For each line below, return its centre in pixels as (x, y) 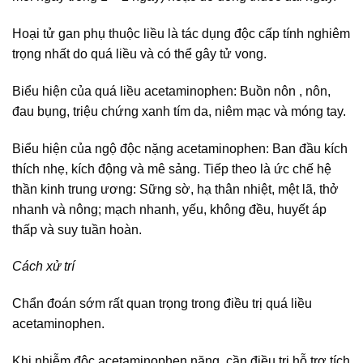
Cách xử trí (43, 267)
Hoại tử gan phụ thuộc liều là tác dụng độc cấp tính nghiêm (181, 34)
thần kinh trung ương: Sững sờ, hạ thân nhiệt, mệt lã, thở (175, 189)
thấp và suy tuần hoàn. (77, 229)
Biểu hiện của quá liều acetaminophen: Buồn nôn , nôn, (171, 91)
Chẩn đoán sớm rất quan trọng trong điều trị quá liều (162, 304)
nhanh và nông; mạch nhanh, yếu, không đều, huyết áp (169, 209)
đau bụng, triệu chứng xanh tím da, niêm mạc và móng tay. (179, 111)
